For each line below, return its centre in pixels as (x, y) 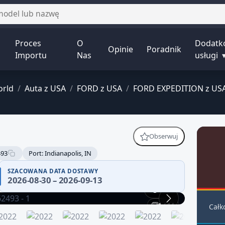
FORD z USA (99, 89)
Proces (28, 43)
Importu (31, 55)
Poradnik (164, 49)
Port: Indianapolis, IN (60, 153)
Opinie (120, 49)
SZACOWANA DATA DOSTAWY (53, 171)
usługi (208, 55)
